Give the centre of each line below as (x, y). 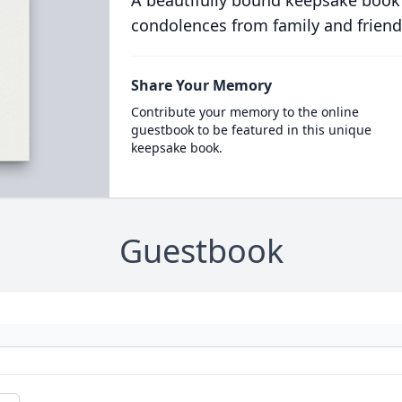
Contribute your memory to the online (245, 112)
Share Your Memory (201, 85)
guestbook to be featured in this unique (251, 130)
